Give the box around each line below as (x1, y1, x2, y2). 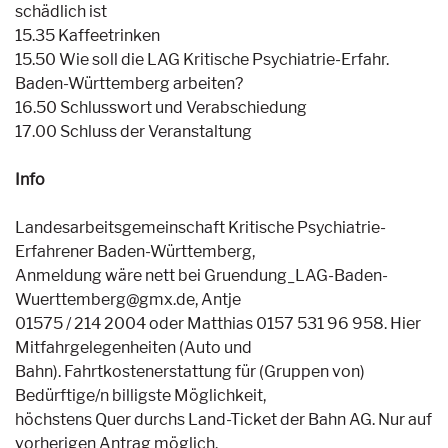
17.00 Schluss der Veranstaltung (15, 122, 252, 141)
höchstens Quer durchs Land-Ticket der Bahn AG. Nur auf (15, 410, 432, 429)
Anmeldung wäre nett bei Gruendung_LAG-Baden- (15, 266, 388, 285)
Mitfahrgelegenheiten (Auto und (15, 338, 252, 357)
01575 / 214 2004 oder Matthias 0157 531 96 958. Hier (15, 314, 421, 333)
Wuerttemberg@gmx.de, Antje (15, 290, 241, 309)
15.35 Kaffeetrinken (15, 26, 160, 45)
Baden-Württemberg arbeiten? (15, 74, 243, 93)
